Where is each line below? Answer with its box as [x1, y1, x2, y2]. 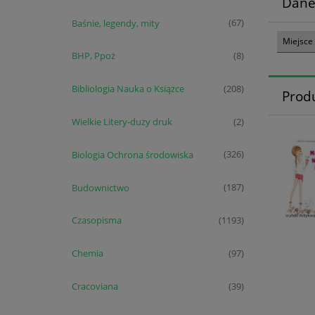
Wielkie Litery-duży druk [71, 115, 172, 128]
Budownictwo [71, 181, 129, 194]
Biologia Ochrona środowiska [71, 148, 193, 161]
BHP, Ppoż [71, 49, 115, 63]
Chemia [71, 247, 103, 260]
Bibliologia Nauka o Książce [71, 82, 184, 96]
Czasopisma [71, 214, 122, 227]
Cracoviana [71, 279, 118, 292]
